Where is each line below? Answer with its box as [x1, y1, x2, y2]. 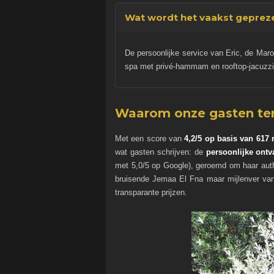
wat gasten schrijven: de [115, 147, 206, 157]
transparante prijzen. [115, 188, 187, 198]
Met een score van [115, 134, 185, 144]
